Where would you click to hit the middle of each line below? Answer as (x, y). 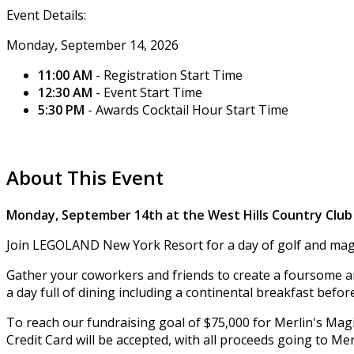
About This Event (85, 178)
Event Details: (46, 15)
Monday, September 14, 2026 (92, 45)
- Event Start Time (149, 93)
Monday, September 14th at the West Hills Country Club (179, 215)
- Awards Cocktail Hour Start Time (188, 110)
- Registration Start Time (169, 75)
